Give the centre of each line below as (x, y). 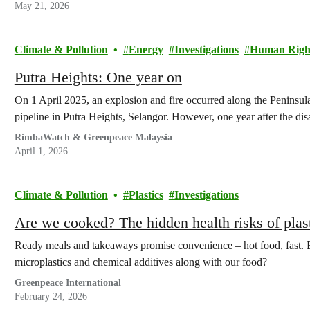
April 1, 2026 (41, 151)
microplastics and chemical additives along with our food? (140, 262)
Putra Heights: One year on (98, 77)
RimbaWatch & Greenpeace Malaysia (93, 137)
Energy (146, 49)
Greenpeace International (67, 283)
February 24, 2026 (51, 297)
